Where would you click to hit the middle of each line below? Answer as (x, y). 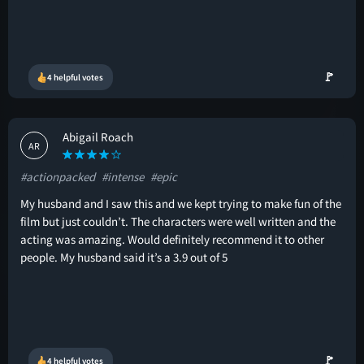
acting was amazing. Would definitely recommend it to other (172, 239)
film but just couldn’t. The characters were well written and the (178, 221)
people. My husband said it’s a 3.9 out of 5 (124, 257)
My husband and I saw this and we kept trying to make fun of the (181, 204)
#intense (123, 177)
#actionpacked (58, 177)
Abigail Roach (98, 137)
